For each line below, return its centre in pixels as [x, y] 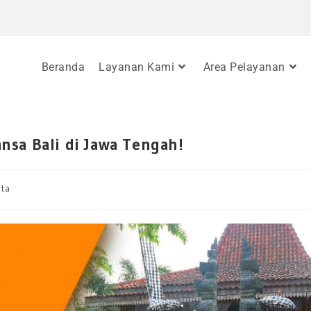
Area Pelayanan [244, 67]
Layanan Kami [136, 67]
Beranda [63, 67]
